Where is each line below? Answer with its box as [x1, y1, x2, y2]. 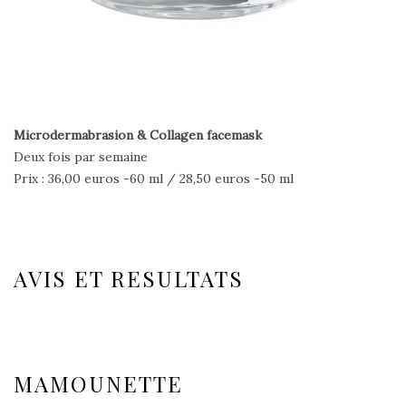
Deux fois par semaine [14, 148, 148, 165]
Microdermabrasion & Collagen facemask [14, 126, 262, 143]
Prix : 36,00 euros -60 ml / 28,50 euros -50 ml [14, 169, 294, 187]
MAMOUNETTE [14, 368, 183, 398]
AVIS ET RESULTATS [14, 263, 244, 293]
